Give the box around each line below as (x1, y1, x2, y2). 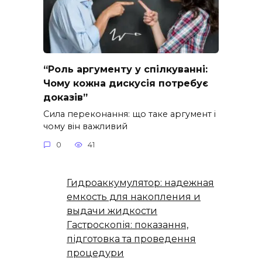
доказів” (43, 91, 88, 103)
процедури (67, 247, 124, 259)
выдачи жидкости (67, 205, 157, 217)
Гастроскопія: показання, (67, 219, 188, 231)
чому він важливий (43, 120, 127, 132)
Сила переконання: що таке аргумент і (43, 108, 216, 119)
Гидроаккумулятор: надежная (67, 177, 214, 189)
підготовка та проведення (67, 233, 196, 245)
